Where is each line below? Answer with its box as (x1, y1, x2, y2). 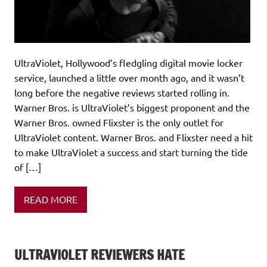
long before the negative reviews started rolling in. (14, 86, 229, 98)
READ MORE (24, 193, 77, 206)
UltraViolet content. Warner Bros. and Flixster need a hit (14, 131, 253, 143)
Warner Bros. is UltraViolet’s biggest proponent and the (14, 101, 250, 113)
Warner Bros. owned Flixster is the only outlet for (14, 116, 223, 128)
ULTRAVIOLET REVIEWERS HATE (14, 245, 185, 264)
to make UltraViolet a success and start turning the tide (14, 145, 248, 158)
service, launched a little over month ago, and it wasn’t (14, 71, 244, 83)
